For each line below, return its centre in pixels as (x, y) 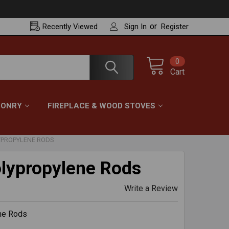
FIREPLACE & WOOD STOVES (101, 106)
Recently (58, 27)
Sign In (136, 27)
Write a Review (151, 188)
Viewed (86, 27)
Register (175, 27)
